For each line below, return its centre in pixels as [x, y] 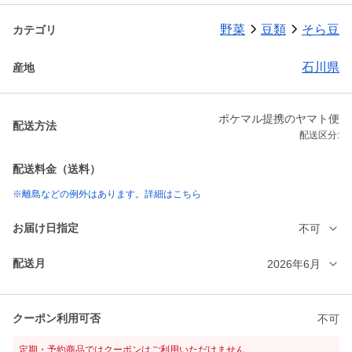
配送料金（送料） [57, 169]
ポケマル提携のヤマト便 [279, 119]
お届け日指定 [46, 228]
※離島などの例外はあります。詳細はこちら [107, 194]
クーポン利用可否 [57, 319]
